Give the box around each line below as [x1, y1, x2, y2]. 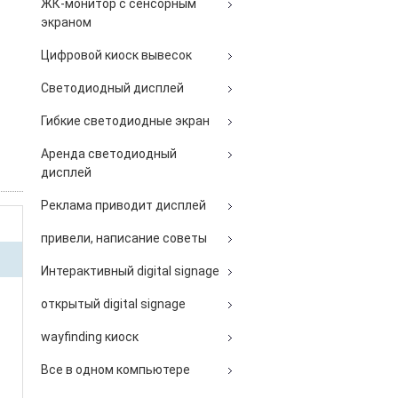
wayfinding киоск [41, 330, 139, 344]
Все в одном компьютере [41, 362, 190, 377]
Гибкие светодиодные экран [41, 114, 210, 128]
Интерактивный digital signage [41, 264, 219, 278]
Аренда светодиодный [41, 147, 177, 161]
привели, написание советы [41, 231, 207, 245]
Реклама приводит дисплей [41, 198, 206, 212]
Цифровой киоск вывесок [41, 48, 192, 62]
